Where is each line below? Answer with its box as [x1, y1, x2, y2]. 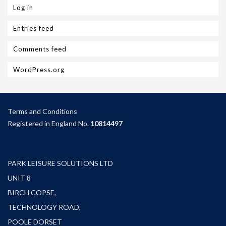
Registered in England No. [8, 119, 90, 128]
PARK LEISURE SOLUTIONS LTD [8, 159, 113, 167]
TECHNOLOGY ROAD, [8, 203, 81, 211]
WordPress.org [13, 66, 65, 74]
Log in [13, 4, 33, 12]
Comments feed [13, 45, 67, 53]
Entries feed [13, 24, 54, 32]
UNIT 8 [8, 174, 31, 182]
